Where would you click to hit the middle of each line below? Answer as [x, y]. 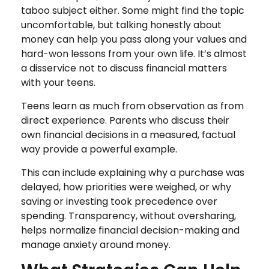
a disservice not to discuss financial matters [124, 68]
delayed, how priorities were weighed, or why [126, 187]
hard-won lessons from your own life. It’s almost [134, 53]
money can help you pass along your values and [134, 39]
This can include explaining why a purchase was [133, 172]
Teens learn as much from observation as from [132, 106]
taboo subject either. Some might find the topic [133, 10]
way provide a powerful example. [99, 149]
